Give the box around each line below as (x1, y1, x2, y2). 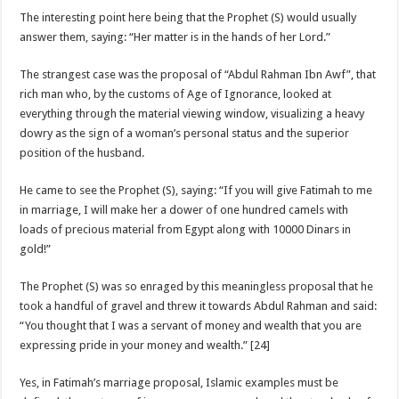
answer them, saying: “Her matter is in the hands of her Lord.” (20, 30, 331, 45)
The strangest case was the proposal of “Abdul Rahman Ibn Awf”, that (20, 68, 377, 82)
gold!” (20, 242, 52, 256)
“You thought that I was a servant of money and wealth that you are (20, 319, 362, 333)
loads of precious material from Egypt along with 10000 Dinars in (20, 223, 352, 237)
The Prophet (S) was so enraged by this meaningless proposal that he (20, 280, 374, 294)
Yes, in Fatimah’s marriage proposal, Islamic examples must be (20, 376, 339, 390)
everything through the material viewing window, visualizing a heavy (20, 107, 365, 121)
